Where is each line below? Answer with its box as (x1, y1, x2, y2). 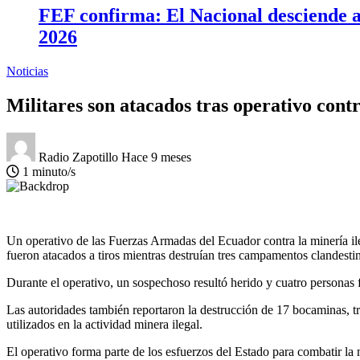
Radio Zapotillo (39, 149, 121, 164)
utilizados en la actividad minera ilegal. (6, 317, 202, 331)
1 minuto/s (19, 164, 76, 178)
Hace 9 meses (121, 149, 191, 164)
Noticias (6, 63, 48, 78)
